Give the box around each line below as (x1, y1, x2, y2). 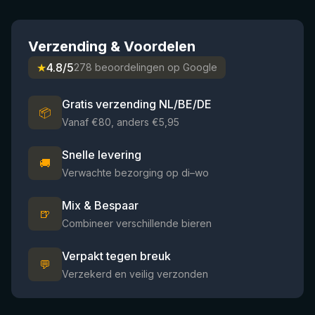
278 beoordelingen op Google (74, 61, 217, 73)
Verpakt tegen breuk (62, 249, 171, 263)
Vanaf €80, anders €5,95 (62, 116, 179, 128)
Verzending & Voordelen (28, 38, 195, 55)
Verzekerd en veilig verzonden (62, 268, 208, 280)
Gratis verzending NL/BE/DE (62, 97, 212, 111)
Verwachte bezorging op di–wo (62, 167, 209, 179)
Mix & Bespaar (62, 198, 139, 212)
